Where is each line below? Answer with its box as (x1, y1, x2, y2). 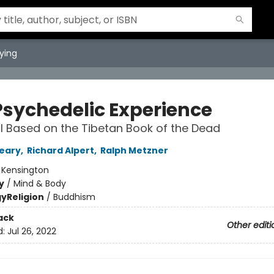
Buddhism (53, 191, 95, 203)
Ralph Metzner (100, 144, 168, 157)
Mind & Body (13, 177, 66, 190)
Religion (6, 191, 44, 203)
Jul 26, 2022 (7, 225, 56, 238)
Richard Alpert (26, 144, 94, 157)
